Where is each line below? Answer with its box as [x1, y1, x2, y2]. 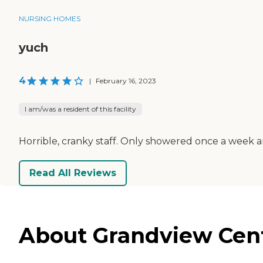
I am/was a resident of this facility [25, 104, 136, 113]
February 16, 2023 [96, 76, 156, 85]
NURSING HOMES [19, 14, 80, 23]
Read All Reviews [29, 167, 116, 179]
